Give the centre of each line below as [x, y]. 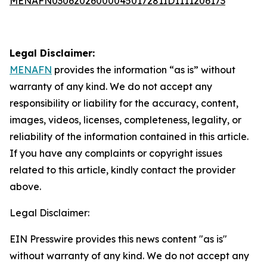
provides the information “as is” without [144, 70]
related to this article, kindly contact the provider [122, 170]
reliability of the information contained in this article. [129, 136]
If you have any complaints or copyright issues [116, 153]
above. [25, 187]
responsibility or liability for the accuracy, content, [124, 103]
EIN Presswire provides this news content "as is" [118, 239]
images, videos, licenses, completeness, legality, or [125, 120]
